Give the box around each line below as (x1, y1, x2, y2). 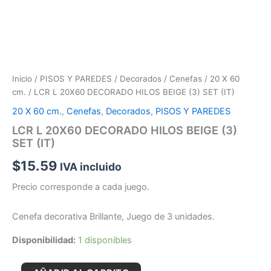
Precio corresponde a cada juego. (12, 181, 149, 192)
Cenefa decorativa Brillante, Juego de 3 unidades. (12, 211, 215, 223)
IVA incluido (60, 160, 122, 174)
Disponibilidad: (12, 234, 76, 246)
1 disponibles (78, 234, 132, 246)
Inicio (12, 74, 32, 84)
